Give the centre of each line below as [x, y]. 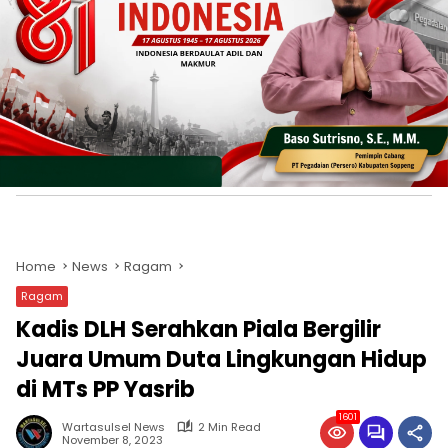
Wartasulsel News [113, 426]
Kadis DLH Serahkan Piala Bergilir [198, 329]
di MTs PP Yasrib [105, 389]
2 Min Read [229, 426]
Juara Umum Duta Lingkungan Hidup [221, 359]
